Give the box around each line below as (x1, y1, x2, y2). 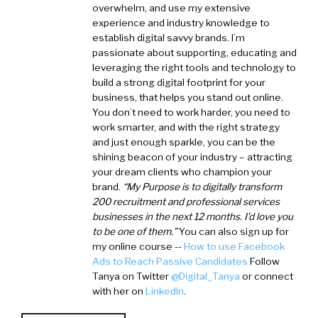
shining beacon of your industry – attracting (92, 151, 292, 163)
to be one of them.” (92, 226, 179, 237)
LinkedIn (146, 285, 184, 297)
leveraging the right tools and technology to (92, 62, 296, 73)
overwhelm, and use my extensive (92, 2, 251, 13)
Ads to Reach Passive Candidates (92, 256, 248, 267)
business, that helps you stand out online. (92, 92, 283, 103)
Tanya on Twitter (92, 270, 171, 282)
